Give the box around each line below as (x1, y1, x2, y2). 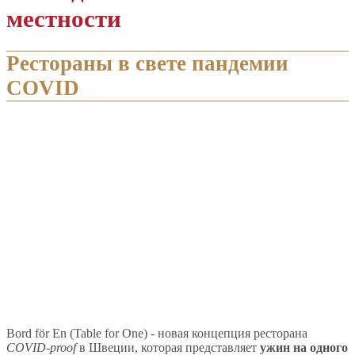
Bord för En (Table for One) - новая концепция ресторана (6, 326, 307, 341)
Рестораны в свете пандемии (6, 52, 288, 76)
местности (6, 4, 121, 32)
